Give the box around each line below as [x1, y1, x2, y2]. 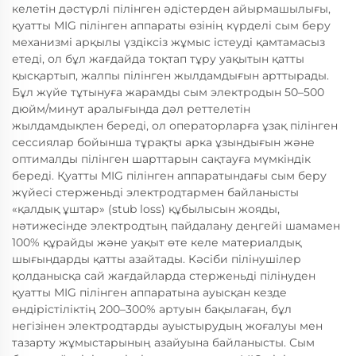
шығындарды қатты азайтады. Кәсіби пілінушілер [12, 252, 301, 266]
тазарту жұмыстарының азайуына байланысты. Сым [12, 335, 315, 350]
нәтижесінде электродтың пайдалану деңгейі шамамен [12, 219, 340, 233]
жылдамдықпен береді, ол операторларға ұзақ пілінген [12, 118, 338, 133]
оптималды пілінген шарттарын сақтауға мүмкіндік [12, 152, 311, 166]
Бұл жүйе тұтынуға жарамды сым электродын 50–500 [12, 85, 324, 99]
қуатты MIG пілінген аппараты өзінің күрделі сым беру [12, 18, 331, 33]
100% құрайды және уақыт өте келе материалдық [12, 235, 301, 250]
